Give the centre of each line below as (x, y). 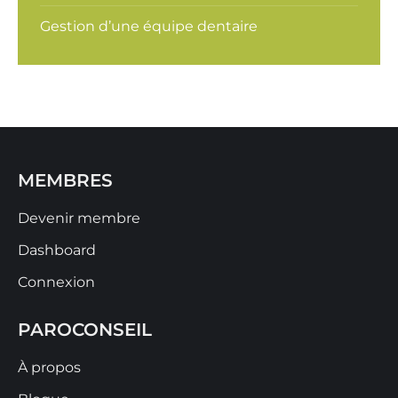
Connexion (56, 282)
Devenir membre (79, 218)
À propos (49, 367)
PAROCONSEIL (85, 330)
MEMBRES (65, 180)
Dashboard (57, 250)
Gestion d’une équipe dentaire (149, 26)
